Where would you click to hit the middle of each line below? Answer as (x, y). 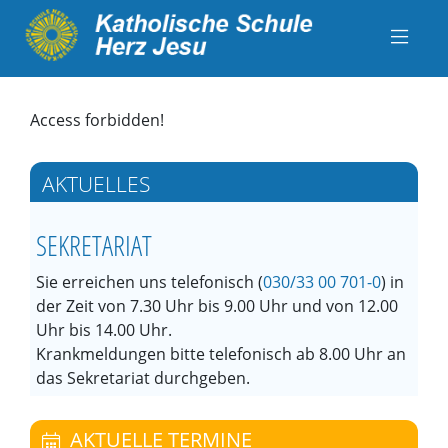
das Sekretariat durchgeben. (143, 378)
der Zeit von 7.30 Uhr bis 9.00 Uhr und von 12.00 (217, 306)
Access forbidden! (97, 120)
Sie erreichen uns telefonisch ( (149, 282)
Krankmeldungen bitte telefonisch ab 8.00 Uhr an (221, 354)
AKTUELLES (96, 184)
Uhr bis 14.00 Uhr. (104, 330)
